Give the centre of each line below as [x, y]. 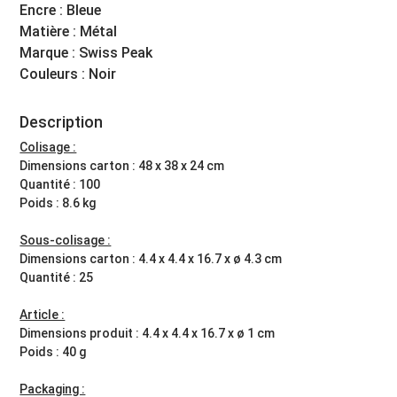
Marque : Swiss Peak [86, 52]
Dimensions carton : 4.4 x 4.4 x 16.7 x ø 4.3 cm [151, 258]
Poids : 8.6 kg [58, 202]
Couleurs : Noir [68, 74]
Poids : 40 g [53, 351]
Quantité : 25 [57, 277]
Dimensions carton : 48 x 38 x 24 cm [122, 165]
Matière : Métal [69, 31]
